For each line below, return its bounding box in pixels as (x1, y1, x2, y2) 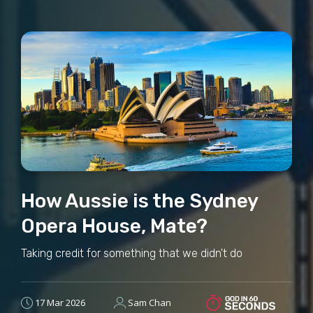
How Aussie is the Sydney (21, 189, 258, 212)
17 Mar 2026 (35, 296, 85, 310)
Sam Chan (127, 296, 171, 310)
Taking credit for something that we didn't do (21, 246, 242, 260)
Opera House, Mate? (21, 214, 208, 238)
